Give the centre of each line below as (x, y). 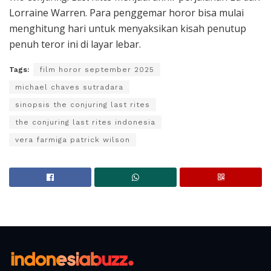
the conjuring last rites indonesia (85, 122)
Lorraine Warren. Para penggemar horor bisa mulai (126, 12)
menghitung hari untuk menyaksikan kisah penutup (128, 28)
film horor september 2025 (97, 69)
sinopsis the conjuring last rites (83, 104)
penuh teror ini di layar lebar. (75, 44)
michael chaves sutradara (69, 87)
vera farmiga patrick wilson (73, 139)
